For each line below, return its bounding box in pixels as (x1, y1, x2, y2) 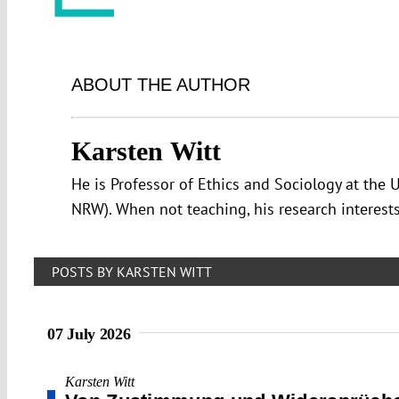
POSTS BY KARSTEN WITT (52, 262, 212, 281)
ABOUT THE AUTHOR (71, 75, 250, 95)
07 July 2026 (47, 324, 131, 343)
